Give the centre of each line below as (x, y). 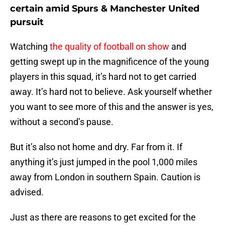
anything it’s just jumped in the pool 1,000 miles (104, 162)
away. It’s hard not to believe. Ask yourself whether (111, 92)
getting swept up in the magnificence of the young (109, 62)
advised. (27, 192)
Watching (30, 47)
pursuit (27, 22)
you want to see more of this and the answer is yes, (112, 107)
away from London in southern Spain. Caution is (105, 177)
